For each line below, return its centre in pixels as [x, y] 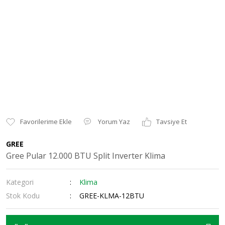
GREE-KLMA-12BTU [112, 196]
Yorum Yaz [114, 122]
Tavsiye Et [172, 122]
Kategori [20, 182]
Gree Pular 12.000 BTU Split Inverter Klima [86, 156]
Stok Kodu [23, 196]
